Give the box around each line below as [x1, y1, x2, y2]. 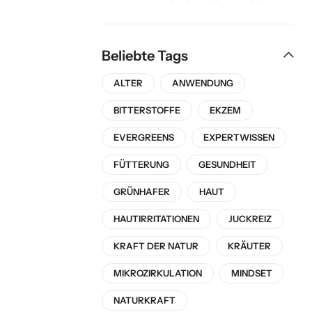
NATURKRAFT [114, 295, 175, 306]
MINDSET [231, 267, 272, 279]
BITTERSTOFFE [114, 104, 180, 116]
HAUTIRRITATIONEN [114, 213, 199, 225]
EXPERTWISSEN [203, 132, 274, 143]
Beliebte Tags [102, 47, 188, 65]
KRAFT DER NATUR [114, 240, 198, 252]
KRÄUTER [228, 240, 271, 252]
